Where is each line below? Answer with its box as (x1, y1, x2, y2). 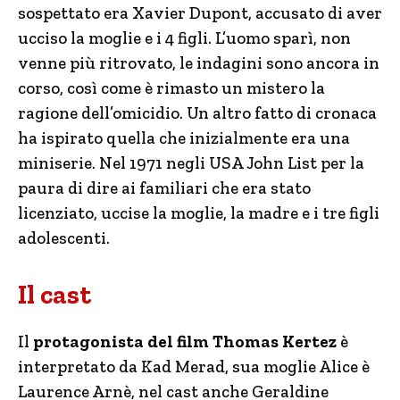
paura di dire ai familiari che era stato (18, 178, 311, 198)
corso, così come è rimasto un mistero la (18, 78, 325, 98)
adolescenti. (18, 228, 110, 248)
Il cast (18, 279, 91, 311)
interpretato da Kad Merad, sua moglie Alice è (18, 356, 370, 377)
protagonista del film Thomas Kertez (33, 331, 337, 352)
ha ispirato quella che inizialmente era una (18, 128, 350, 148)
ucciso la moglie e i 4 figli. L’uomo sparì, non (18, 28, 351, 48)
